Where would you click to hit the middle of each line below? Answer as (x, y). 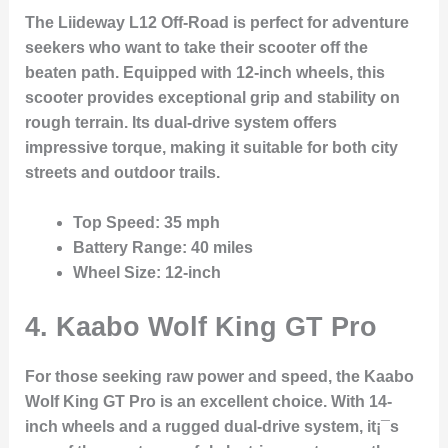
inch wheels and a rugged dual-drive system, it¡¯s (211, 427)
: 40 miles (217, 248)
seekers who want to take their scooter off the (196, 47)
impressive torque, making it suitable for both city (211, 147)
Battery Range (127, 248)
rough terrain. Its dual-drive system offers (180, 122)
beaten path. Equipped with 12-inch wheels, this (204, 72)
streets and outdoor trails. (122, 172)
